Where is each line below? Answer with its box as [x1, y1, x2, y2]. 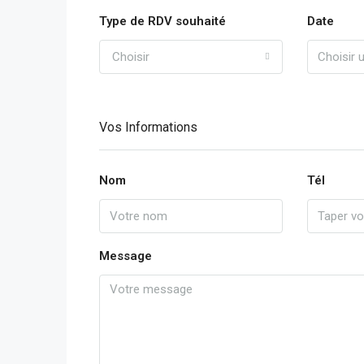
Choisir [112, 49, 149, 64]
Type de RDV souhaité [99, 13, 226, 28]
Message [99, 248, 152, 263]
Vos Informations [99, 119, 197, 135]
